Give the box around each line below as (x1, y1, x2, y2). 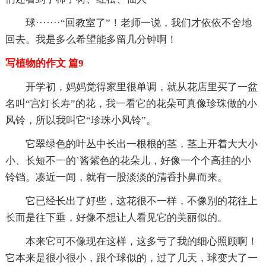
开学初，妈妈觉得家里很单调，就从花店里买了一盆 (25, 81, 258, 93)
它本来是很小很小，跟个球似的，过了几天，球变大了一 (5, 252, 258, 264)
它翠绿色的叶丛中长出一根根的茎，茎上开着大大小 (25, 138, 258, 150)
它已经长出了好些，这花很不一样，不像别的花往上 (25, 195, 258, 207)
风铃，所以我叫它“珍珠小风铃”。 (5, 114, 156, 126)
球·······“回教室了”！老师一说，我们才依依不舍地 (25, 17, 252, 28)
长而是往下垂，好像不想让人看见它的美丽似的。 (5, 211, 227, 223)
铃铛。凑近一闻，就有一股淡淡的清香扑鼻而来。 (5, 171, 227, 183)
